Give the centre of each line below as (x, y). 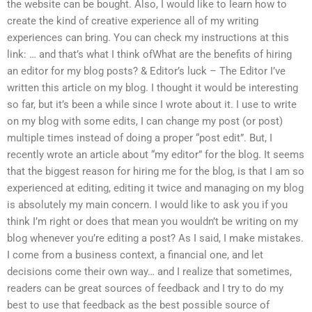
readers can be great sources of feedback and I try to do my (145, 289)
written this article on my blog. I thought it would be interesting (153, 88)
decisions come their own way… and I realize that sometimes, (149, 272)
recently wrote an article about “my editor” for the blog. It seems (156, 155)
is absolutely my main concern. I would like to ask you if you (147, 205)
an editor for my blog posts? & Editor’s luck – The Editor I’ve (146, 71)
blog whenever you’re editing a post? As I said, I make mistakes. (155, 239)
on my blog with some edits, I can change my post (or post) (145, 122)
